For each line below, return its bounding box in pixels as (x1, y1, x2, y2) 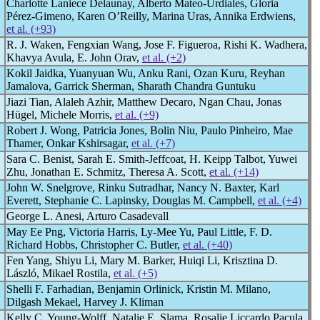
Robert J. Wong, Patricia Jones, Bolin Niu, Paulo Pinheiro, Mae (6, 124, 293, 136)
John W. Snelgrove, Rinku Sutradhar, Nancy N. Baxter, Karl (6, 181, 279, 194)
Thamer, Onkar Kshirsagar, (6, 137, 131, 149)
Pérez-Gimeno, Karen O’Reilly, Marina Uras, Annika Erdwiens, (6, 10, 296, 22)
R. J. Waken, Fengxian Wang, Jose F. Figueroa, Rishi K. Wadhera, (6, 39, 307, 51)
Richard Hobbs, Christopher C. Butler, (6, 239, 183, 251)
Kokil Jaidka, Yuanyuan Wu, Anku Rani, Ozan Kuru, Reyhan (6, 67, 285, 79)
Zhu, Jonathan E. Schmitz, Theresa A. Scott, (6, 166, 209, 178)
